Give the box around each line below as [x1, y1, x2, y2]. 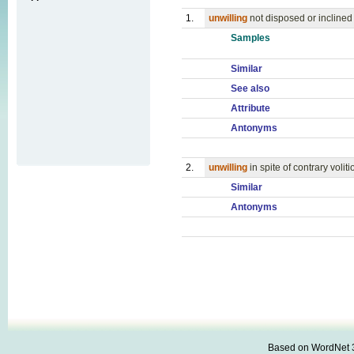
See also [231, 83, 269, 94]
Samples [231, 32, 270, 43]
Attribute [231, 103, 270, 114]
